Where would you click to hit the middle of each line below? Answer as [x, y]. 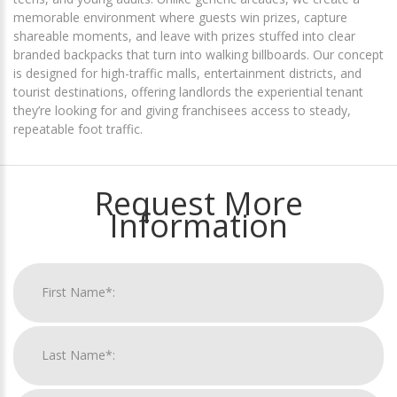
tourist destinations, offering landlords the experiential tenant [188, 91]
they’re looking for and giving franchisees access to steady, [182, 110]
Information [198, 225]
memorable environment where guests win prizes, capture [180, 17]
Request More [198, 203]
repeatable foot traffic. [78, 128]
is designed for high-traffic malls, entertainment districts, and [187, 73]
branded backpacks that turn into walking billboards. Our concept [198, 54]
